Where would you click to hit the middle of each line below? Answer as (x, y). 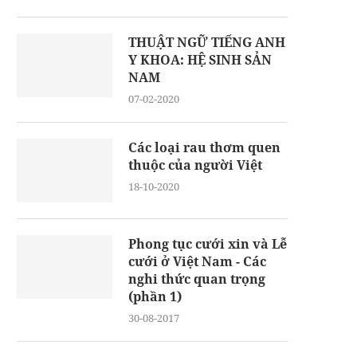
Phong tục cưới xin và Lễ (208, 243)
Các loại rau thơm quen (204, 147)
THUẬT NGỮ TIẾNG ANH (207, 42)
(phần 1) (155, 296)
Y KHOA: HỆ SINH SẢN (200, 59)
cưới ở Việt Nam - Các (197, 261)
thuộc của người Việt (195, 165)
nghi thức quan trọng (197, 279)
